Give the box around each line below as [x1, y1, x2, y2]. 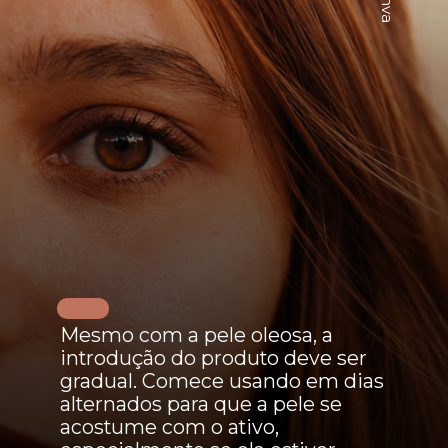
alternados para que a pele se [59, 392, 342, 417]
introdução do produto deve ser [59, 346, 367, 371]
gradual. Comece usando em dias [59, 369, 384, 394]
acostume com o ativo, [59, 415, 279, 440]
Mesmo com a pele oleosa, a [59, 323, 333, 348]
